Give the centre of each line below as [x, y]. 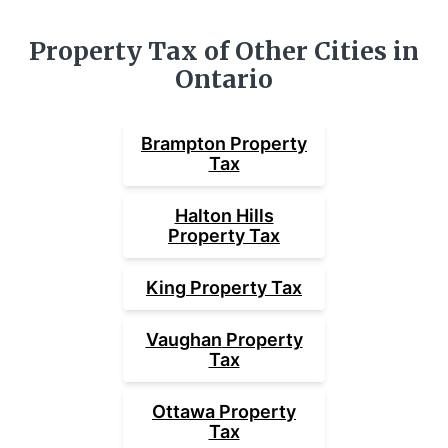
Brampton [183, 144]
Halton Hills [224, 216]
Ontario [224, 80]
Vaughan [183, 340]
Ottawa [183, 412]
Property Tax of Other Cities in [224, 52]
